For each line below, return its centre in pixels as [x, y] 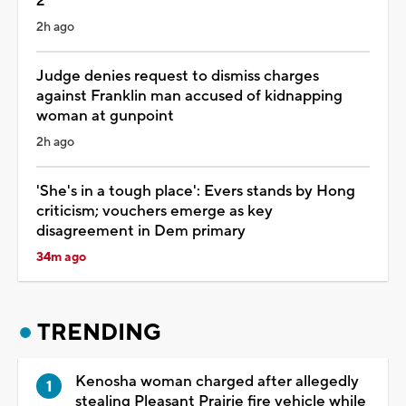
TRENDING [99, 332]
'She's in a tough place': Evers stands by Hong [196, 191]
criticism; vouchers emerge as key [155, 211]
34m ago [61, 257]
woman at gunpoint [105, 116]
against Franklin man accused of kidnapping [189, 96]
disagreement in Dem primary [141, 231]
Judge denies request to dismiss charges [178, 76]
